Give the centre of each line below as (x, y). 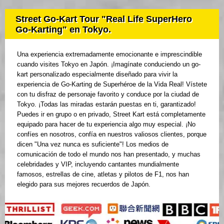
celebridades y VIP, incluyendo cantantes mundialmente (98, 164)
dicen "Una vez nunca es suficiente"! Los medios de (93, 144)
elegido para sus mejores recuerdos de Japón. (84, 184)
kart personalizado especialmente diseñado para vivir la (97, 74)
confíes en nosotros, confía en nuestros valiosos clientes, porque (112, 134)
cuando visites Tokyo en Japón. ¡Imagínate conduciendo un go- (109, 64)
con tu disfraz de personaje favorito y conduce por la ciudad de (108, 94)
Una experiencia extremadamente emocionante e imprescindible (109, 54)
